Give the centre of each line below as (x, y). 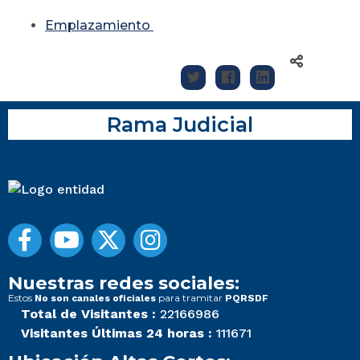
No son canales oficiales (95, 299)
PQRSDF (247, 299)
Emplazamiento (99, 26)
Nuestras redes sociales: (124, 283)
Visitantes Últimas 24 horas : (117, 333)
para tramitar (190, 298)
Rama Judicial (180, 125)
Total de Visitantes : (88, 314)
